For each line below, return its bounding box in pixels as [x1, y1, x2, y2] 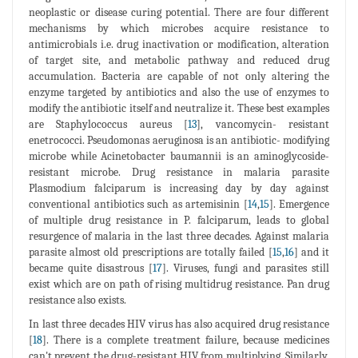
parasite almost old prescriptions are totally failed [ [29, 245, 272, 259]
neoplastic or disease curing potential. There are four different [29, 5, 329, 19]
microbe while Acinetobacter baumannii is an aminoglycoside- [29, 149, 329, 163]
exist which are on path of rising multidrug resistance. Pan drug [29, 276, 329, 291]
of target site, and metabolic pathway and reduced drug [29, 53, 329, 67]
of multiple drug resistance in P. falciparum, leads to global [29, 213, 329, 227]
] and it [293, 245, 330, 259]
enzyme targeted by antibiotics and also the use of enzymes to [29, 85, 329, 99]
